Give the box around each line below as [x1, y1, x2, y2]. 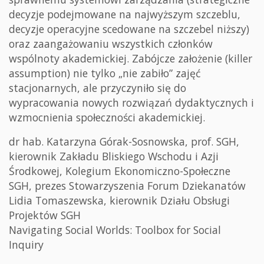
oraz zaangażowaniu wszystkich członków [9, 36, 213, 51]
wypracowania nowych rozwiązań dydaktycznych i [9, 95, 254, 110]
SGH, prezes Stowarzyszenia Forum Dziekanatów [9, 178, 246, 193]
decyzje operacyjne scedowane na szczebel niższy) [9, 21, 249, 36]
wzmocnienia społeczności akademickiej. [9, 110, 205, 124]
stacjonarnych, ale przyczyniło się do [9, 80, 186, 95]
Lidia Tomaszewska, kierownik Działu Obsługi [9, 193, 230, 207]
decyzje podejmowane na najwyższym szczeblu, [9, 6, 240, 21]
